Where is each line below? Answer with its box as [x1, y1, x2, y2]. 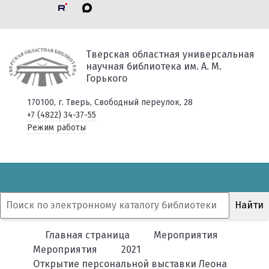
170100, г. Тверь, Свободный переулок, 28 [26, 97, 193, 107]
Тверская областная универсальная [85, 49, 255, 60]
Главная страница [45, 229, 130, 241]
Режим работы [26, 122, 86, 133]
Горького [85, 73, 127, 84]
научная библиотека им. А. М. [85, 61, 222, 72]
